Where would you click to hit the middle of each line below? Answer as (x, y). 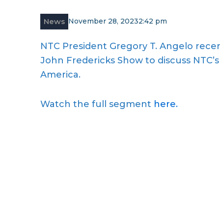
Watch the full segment (97, 104)
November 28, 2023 (103, 21)
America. (60, 74)
